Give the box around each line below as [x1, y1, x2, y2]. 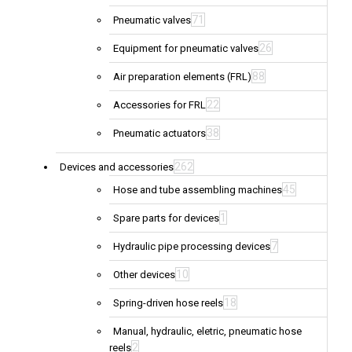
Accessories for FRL [113, 99, 206, 112]
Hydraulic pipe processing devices [113, 240, 270, 253]
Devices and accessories [60, 161, 174, 174]
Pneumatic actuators [113, 127, 206, 140]
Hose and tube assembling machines [113, 184, 282, 196]
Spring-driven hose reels [113, 297, 223, 310]
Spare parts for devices [113, 212, 219, 225]
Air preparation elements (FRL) [113, 71, 251, 83]
